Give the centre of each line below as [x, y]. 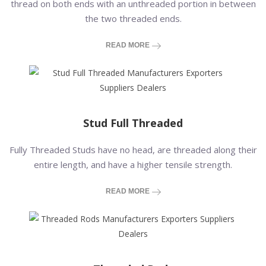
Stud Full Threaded [133, 123]
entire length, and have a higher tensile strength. [133, 164]
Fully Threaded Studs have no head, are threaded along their [133, 150]
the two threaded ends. [133, 18]
